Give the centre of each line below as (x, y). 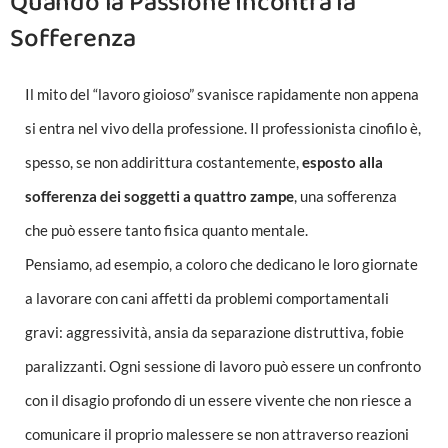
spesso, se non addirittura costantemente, (163, 162)
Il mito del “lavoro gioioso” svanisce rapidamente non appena (222, 94)
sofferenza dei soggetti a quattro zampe (159, 196)
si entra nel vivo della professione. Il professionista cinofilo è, (223, 128)
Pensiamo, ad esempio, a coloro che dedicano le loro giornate (221, 264)
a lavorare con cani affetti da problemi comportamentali (207, 298)
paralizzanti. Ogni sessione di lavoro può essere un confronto (223, 366)
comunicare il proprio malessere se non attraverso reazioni (217, 434)
